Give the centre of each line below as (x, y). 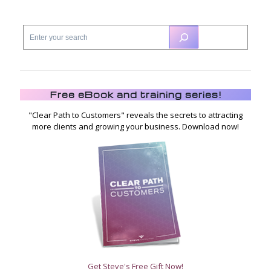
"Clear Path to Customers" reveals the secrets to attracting (135, 115)
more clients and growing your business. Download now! (135, 126)
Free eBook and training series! (135, 94)
